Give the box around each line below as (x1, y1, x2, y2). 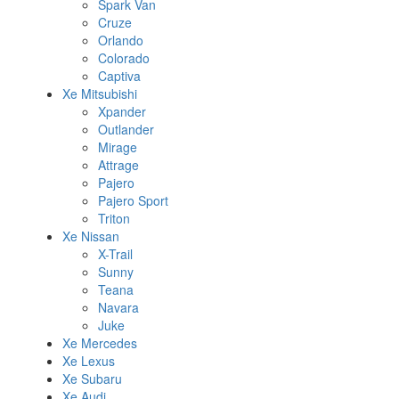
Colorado (98, 49, 150, 68)
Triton (98, 209, 130, 228)
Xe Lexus (62, 352, 115, 370)
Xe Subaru (62, 370, 122, 388)
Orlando (98, 31, 143, 50)
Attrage (98, 156, 139, 175)
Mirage (98, 138, 137, 157)
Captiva (98, 67, 141, 85)
